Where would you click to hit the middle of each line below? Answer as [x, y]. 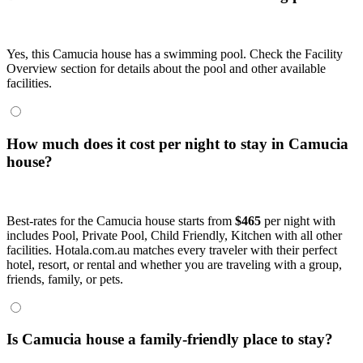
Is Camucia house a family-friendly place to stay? [170, 340]
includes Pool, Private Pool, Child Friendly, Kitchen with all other [174, 235]
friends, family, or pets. [65, 279]
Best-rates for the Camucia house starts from [121, 220]
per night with [298, 220]
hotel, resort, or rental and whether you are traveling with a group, [174, 264]
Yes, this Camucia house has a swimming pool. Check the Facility [175, 54]
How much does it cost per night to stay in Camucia [177, 143]
